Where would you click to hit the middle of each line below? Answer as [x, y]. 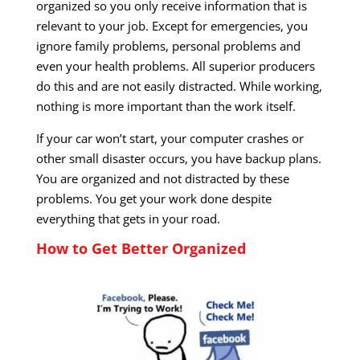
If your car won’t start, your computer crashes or [170, 139]
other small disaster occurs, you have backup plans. [178, 159]
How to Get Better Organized [141, 249]
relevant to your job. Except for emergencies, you [172, 26]
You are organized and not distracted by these [162, 179]
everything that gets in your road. [128, 219]
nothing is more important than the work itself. [166, 106]
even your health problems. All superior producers [175, 66]
